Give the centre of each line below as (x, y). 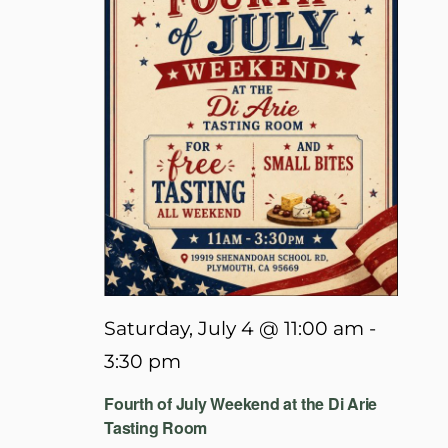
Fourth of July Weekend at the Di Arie (241, 403)
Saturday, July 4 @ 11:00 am (234, 329)
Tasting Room (156, 427)
